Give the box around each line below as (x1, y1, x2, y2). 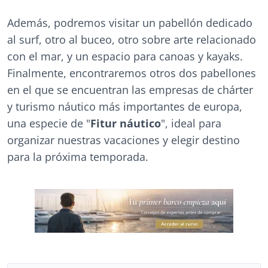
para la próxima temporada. (7, 150, 148, 164)
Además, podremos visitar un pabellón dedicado (7, 16, 252, 30)
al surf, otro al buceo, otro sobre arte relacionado (7, 32, 256, 47)
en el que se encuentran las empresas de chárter (7, 83, 253, 97)
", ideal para (161, 116, 221, 130)
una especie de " (7, 116, 90, 130)
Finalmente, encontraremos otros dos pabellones (7, 66, 256, 80)
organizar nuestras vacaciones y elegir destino (7, 133, 240, 147)
